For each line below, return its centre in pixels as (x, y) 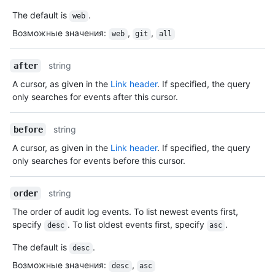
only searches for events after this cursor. (95, 97)
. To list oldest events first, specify (137, 225)
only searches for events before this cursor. (99, 161)
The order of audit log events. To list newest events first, (125, 212)
